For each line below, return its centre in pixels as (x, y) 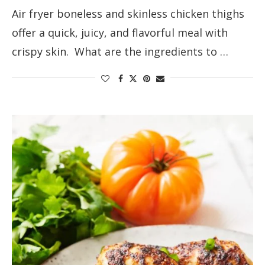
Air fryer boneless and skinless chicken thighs (128, 14)
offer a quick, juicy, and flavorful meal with (120, 33)
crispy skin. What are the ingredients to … (120, 52)
